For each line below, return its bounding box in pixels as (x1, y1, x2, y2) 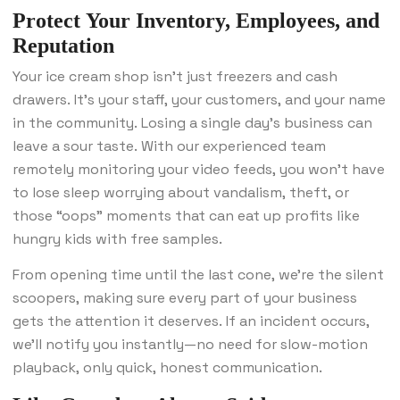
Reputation (12, 34, 114, 58)
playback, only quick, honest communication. (12, 358, 322, 378)
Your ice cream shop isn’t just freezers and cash (12, 67, 337, 87)
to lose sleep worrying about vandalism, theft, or (12, 183, 349, 203)
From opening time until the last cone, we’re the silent (12, 265, 384, 285)
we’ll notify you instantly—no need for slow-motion (12, 335, 368, 354)
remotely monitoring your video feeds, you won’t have (12, 160, 385, 179)
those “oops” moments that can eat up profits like (12, 206, 360, 226)
